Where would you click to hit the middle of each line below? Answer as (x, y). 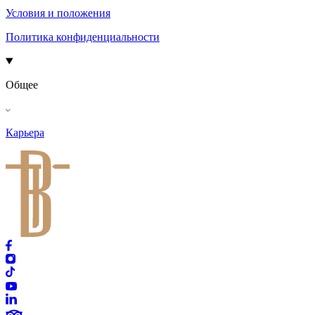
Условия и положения (58, 13)
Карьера (25, 133)
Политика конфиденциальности (83, 37)
